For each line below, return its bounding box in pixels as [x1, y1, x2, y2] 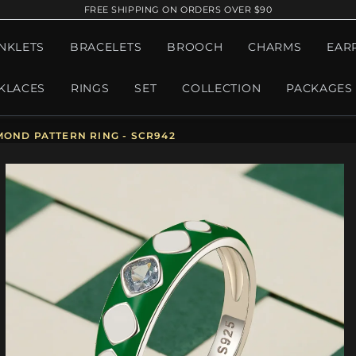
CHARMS [248, 41, 302, 53]
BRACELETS [70, 41, 142, 53]
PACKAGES [286, 82, 353, 95]
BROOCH [167, 41, 223, 53]
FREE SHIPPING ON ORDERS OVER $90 [83, 4, 273, 15]
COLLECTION [182, 82, 261, 95]
